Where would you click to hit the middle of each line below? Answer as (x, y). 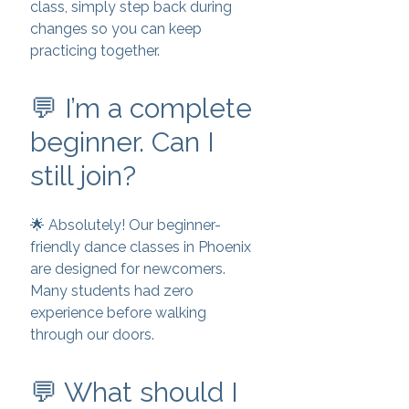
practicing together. (95, 51)
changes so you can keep (116, 29)
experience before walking (118, 313)
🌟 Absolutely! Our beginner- (126, 225)
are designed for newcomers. (128, 269)
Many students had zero (112, 291)
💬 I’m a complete (141, 108)
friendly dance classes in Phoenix (141, 247)
